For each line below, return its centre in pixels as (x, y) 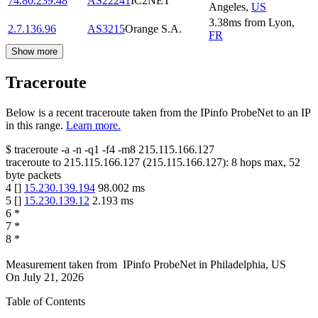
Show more (34, 51)
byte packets (33, 175)
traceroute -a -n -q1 (57, 149)
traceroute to (33, 162)
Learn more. (93, 125)
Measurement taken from (61, 264)
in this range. (34, 125)
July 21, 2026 (53, 277)
